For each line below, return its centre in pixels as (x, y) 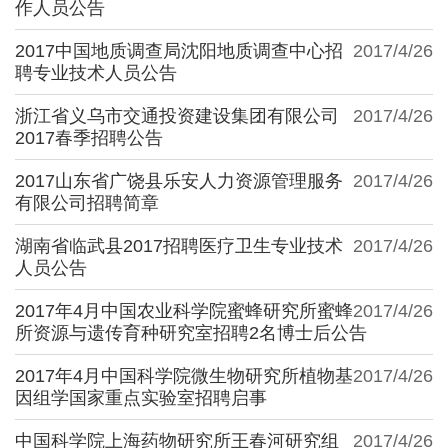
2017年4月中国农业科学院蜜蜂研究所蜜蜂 (184, 310)
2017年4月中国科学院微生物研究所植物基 (184, 375)
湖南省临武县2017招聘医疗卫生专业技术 (179, 245)
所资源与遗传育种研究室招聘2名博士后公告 (191, 332)
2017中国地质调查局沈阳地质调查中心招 (179, 50)
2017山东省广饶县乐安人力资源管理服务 (179, 180)
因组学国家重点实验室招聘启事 (141, 397)
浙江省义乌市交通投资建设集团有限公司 (177, 115)
